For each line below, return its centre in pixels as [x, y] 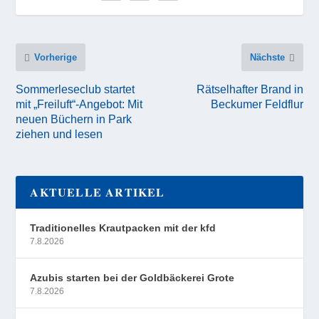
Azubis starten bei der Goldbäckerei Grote [132, 278]
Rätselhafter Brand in [250, 89]
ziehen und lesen [59, 134]
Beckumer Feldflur [257, 104]
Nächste [267, 58]
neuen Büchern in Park [74, 119]
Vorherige [56, 58]
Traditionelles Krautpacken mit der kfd [123, 228]
